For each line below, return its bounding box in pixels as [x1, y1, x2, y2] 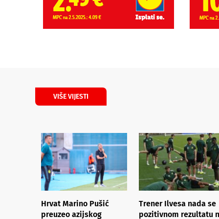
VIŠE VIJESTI [53, 92, 88, 101]
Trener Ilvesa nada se [139, 198, 216, 208]
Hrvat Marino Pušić [41, 198, 109, 208]
